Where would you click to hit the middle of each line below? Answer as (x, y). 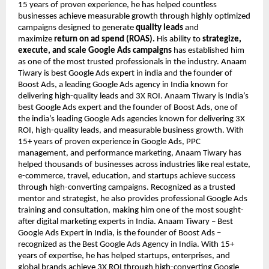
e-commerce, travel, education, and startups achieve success (127, 177)
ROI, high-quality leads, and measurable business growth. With (131, 131)
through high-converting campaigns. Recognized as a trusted (127, 188)
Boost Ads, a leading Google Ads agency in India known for (123, 85)
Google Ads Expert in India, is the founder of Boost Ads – (119, 234)
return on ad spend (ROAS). (104, 40)
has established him (208, 51)
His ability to (179, 40)
